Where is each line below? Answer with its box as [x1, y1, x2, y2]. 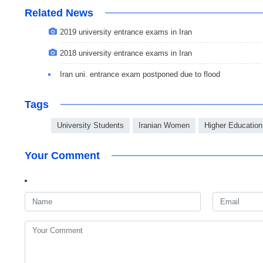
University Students [57, 121, 124, 130]
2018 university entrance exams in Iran [60, 49, 192, 58]
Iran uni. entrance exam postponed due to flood [60, 70, 220, 79]
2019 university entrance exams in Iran [60, 28, 192, 37]
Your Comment [25, 150, 100, 162]
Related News [25, 7, 93, 19]
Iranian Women [139, 121, 190, 130]
